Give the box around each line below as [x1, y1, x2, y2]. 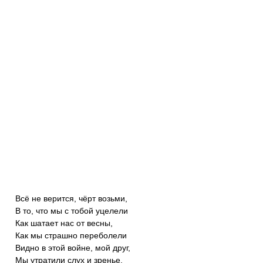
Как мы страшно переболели [15, 231, 127, 240]
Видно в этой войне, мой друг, [15, 243, 130, 252]
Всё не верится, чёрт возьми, [15, 194, 127, 203]
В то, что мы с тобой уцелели [15, 206, 128, 215]
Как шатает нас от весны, [15, 218, 113, 228]
